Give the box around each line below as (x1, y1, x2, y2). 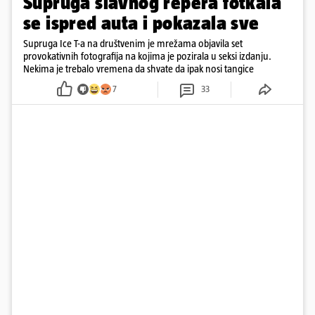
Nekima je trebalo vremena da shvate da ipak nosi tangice (23, 62, 254, 75)
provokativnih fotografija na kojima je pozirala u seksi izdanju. (23, 49, 271, 62)
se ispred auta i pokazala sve (23, 11, 259, 34)
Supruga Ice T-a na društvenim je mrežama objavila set (23, 37, 243, 49)
